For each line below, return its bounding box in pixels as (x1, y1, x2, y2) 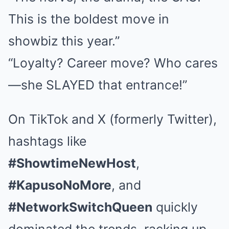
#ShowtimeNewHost (8, 155, 136, 171)
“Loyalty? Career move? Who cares (8, 55, 218, 71)
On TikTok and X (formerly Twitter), (8, 111, 217, 127)
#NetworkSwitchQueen (8, 199, 152, 215)
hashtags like (8, 133, 86, 149)
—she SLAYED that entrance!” (8, 77, 187, 93)
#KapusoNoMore (8, 177, 111, 193)
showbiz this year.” (8, 33, 120, 49)
